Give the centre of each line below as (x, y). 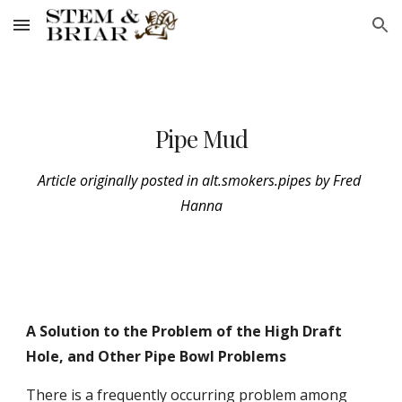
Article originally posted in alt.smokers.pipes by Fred (199, 180)
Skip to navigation (332, 33)
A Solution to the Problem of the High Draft (184, 331)
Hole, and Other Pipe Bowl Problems (157, 356)
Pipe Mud (201, 138)
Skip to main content (78, 33)
